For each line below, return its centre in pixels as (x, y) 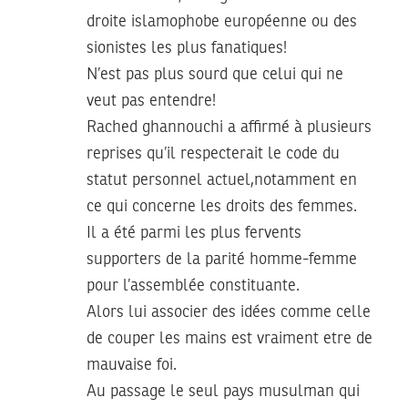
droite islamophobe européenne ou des (222, 21)
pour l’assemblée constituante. (193, 286)
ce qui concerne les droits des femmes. (222, 206)
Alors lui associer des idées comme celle (229, 312)
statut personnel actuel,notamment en (222, 180)
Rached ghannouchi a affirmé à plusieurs (229, 127)
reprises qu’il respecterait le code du (213, 153)
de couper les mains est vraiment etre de (229, 338)
